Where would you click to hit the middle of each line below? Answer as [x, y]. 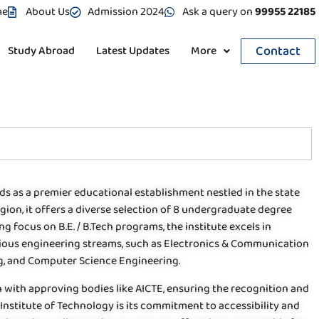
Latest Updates [132, 51]
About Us [47, 12]
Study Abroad [41, 51]
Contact [278, 51]
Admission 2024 [126, 12]
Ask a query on [218, 12]
